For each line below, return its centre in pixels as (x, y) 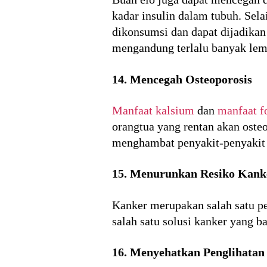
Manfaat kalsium (153, 111)
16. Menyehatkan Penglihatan (188, 252)
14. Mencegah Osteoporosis (182, 79)
